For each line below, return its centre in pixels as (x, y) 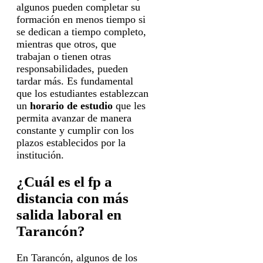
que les (129, 106)
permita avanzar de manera (74, 118)
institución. (40, 155)
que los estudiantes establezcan (82, 94)
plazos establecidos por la (71, 143)
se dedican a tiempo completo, (81, 32)
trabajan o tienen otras (64, 57)
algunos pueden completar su (78, 7)
